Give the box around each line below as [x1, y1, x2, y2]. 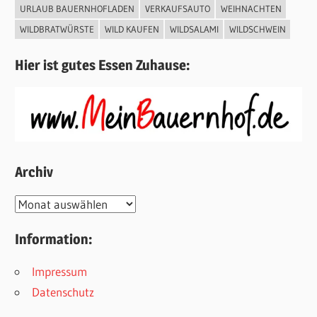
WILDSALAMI [169, 23, 219, 35]
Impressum [32, 264, 88, 279]
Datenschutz [32, 284, 95, 300]
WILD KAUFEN [104, 23, 159, 35]
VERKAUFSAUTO [144, 3, 210, 15]
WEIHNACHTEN [220, 3, 282, 15]
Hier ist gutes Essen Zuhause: [15, 57, 190, 74]
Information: [15, 231, 93, 248]
